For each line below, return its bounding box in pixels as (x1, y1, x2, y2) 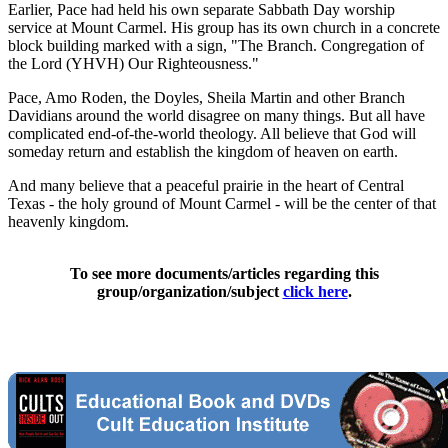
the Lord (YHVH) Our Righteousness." (8, 54, 259, 72)
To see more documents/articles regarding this (69, 264, 379, 282)
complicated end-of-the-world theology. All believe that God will (8, 124, 416, 142)
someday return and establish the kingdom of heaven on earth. (8, 142, 398, 160)
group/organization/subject (96, 282, 283, 300)
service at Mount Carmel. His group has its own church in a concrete (8, 18, 440, 36)
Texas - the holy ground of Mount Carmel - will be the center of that (8, 194, 436, 212)
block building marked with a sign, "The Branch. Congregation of (8, 36, 424, 54)
